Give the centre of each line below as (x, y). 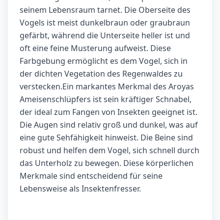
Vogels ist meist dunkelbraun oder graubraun (105, 23)
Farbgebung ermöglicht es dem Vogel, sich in (104, 61)
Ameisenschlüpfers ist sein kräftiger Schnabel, (106, 99)
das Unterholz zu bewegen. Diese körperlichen (107, 163)
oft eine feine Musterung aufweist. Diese (95, 48)
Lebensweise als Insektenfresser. (80, 189)
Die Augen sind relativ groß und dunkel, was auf (109, 125)
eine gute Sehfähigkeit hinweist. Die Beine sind (106, 138)
